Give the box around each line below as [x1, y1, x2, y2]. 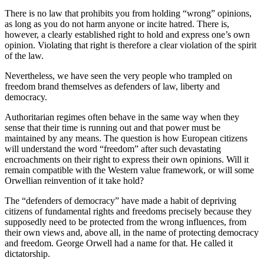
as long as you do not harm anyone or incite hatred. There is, [5, 19, 229, 29]
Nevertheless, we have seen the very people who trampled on [5, 71, 232, 81]
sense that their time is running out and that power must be [5, 123, 220, 133]
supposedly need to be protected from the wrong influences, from [5, 217, 246, 227]
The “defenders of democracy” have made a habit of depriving [5, 196, 236, 206]
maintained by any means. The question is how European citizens [5, 133, 247, 144]
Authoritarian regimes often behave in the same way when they [5, 112, 239, 123]
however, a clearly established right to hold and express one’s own [5, 29, 250, 40]
